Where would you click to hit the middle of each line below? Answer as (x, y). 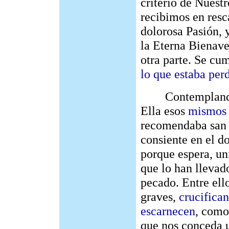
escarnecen (168, 211)
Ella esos (164, 111)
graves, (160, 197)
